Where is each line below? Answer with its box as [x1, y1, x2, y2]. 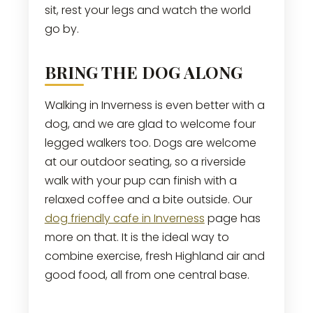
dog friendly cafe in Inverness [44, 210, 205, 226]
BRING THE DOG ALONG [44, 60, 242, 83]
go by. [44, 20, 79, 37]
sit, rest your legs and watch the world [44, 1, 251, 18]
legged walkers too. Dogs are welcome [44, 134, 256, 151]
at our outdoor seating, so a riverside [44, 153, 246, 170]
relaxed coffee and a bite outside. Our [44, 191, 252, 208]
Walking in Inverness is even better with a [44, 96, 265, 113]
